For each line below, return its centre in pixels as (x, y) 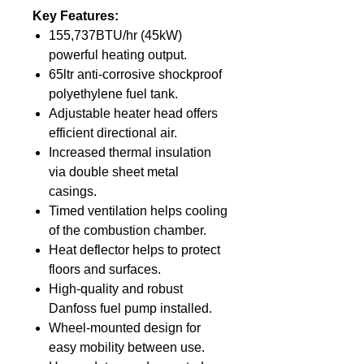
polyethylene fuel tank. (113, 94)
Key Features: (77, 16)
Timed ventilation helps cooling (138, 211)
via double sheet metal (114, 172)
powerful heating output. (118, 55)
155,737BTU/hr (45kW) (115, 36)
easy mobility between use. (127, 348)
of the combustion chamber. (128, 231)
